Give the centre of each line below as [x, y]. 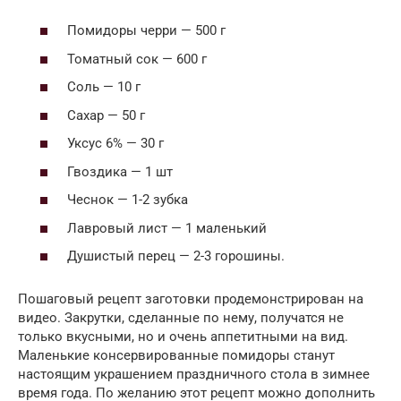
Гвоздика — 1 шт [120, 171]
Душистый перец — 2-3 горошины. [176, 256]
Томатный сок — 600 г [137, 59]
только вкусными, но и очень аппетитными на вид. [183, 337]
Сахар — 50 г [106, 115]
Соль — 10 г [104, 87]
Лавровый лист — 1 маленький [167, 228]
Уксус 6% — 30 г [115, 144]
